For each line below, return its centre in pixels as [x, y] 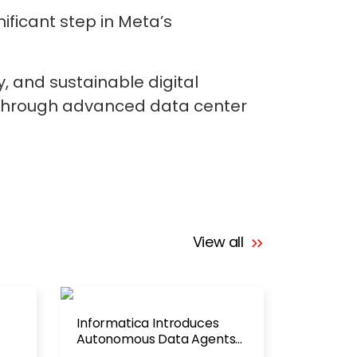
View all [220, 242]
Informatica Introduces [148, 323]
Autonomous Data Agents [156, 339]
